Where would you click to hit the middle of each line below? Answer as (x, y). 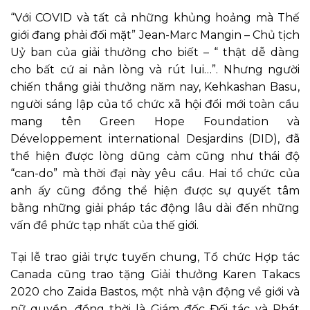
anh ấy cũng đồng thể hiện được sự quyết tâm (155, 191)
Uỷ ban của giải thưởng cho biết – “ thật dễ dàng (155, 53)
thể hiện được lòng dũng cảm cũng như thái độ (155, 156)
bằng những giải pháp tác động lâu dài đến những (155, 208)
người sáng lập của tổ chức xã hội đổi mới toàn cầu (155, 104)
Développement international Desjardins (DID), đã (155, 139)
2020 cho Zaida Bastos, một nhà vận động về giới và (155, 292)
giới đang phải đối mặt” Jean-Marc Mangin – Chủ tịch (155, 35)
